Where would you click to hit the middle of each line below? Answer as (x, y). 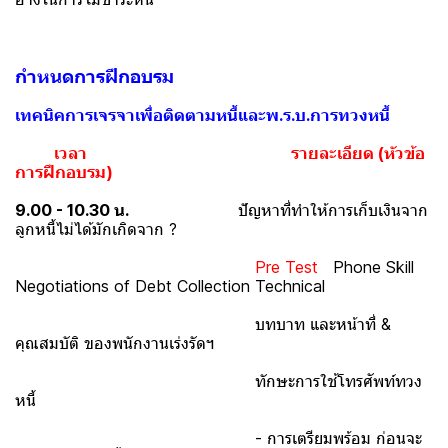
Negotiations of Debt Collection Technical (170, 286)
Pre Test (286, 267)
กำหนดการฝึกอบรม (94, 76)
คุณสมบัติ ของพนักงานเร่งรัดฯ (114, 343)
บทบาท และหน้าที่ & (203, 324)
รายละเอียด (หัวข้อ (358, 153)
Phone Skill (366, 267)
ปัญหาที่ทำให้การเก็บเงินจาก (280, 210)
